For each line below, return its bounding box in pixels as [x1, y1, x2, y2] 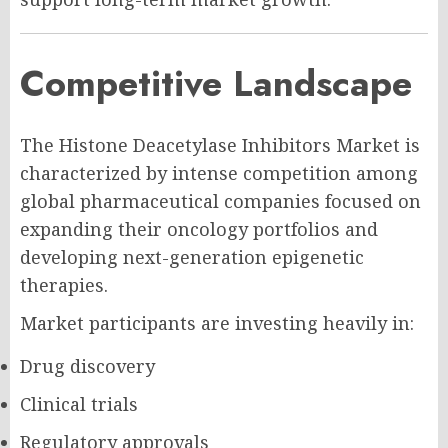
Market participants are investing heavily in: [20, 310, 414, 335]
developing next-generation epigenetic [20, 244, 364, 269]
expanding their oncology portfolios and [20, 216, 378, 241]
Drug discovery [20, 353, 155, 378]
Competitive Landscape [20, 56, 412, 110]
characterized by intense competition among [20, 160, 418, 185]
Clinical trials [20, 391, 138, 416]
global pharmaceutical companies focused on [20, 188, 421, 213]
